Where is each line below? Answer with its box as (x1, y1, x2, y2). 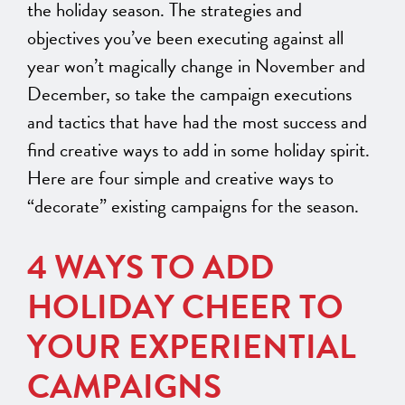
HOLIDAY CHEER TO (27, 282, 344, 333)
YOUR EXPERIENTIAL (27, 322, 356, 372)
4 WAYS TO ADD (27, 242, 274, 293)
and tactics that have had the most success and (27, 108, 367, 137)
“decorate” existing (27, 192, 171, 221)
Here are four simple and (27, 164, 215, 193)
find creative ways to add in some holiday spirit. (27, 136, 370, 165)
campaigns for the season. (171, 192, 359, 221)
